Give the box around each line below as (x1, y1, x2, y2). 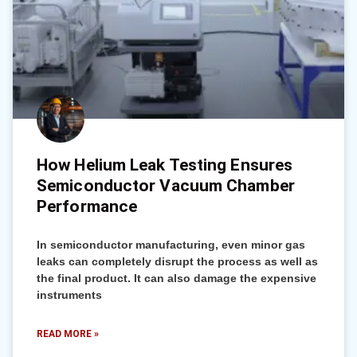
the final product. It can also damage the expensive (37, 272, 316, 284)
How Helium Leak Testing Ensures (37, 155, 293, 175)
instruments (37, 288, 102, 301)
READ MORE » (37, 328, 99, 339)
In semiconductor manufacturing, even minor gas (37, 238, 305, 251)
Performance (37, 197, 138, 216)
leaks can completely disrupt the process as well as (37, 255, 318, 268)
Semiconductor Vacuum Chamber (37, 176, 295, 195)
